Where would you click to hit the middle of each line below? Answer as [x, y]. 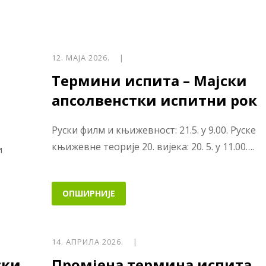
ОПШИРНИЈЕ [88, 194]
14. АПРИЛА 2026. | [94, 242]
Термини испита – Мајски [149, 80]
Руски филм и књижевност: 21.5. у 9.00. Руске [153, 130]
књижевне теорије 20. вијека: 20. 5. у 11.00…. [153, 146]
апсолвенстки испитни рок [154, 100]
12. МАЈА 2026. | [88, 57]
